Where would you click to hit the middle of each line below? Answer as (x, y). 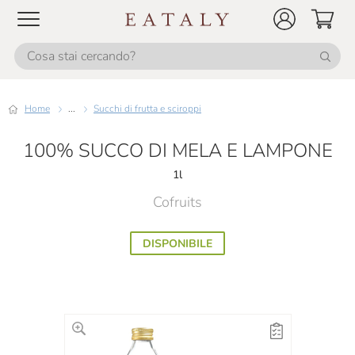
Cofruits (177, 202)
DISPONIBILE (177, 244)
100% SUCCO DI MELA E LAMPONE (177, 151)
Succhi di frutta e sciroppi (150, 109)
